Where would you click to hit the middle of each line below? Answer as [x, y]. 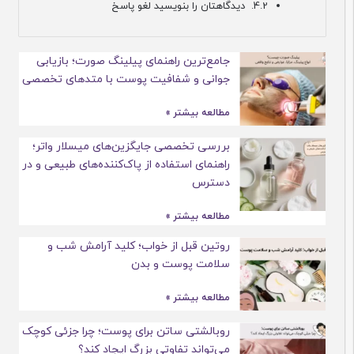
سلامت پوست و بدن [203, 264]
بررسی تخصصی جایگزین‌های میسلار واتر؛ [154, 146]
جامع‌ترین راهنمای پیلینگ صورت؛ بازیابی [156, 61]
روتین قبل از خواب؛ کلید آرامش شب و [161, 246]
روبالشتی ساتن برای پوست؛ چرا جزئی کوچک [149, 332]
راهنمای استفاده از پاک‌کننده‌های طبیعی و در [149, 164]
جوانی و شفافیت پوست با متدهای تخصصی [149, 79]
